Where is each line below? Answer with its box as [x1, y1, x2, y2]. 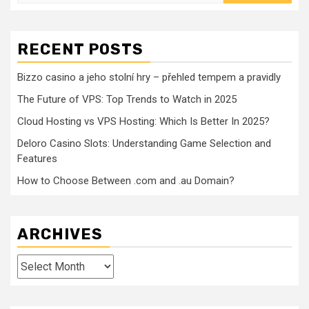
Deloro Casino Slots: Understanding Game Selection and [17, 137, 271, 150]
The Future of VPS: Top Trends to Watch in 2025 [17, 93, 237, 106]
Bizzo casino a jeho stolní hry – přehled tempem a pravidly [17, 71, 281, 84]
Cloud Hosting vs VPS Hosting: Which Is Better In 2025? [17, 115, 270, 128]
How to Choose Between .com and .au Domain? [17, 175, 235, 188]
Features [17, 152, 57, 166]
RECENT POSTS [17, 40, 143, 59]
